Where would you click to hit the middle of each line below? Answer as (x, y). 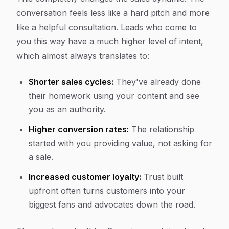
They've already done (157, 82)
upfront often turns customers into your (107, 191)
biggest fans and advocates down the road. (112, 204)
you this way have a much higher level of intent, (110, 41)
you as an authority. (67, 109)
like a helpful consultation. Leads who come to (107, 27)
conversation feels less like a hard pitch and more (113, 13)
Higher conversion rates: (79, 129)
